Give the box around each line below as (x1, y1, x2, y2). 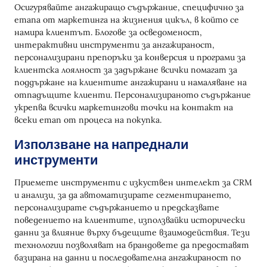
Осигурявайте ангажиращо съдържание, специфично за (14, 1, 244, 13)
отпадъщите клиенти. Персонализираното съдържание (14, 89, 251, 100)
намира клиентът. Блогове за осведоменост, (14, 26, 202, 38)
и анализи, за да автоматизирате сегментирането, (14, 189, 231, 200)
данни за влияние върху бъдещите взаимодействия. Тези (14, 226, 250, 238)
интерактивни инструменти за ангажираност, (14, 39, 215, 50)
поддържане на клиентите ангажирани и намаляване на (14, 76, 247, 88)
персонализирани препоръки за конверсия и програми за (14, 51, 246, 63)
